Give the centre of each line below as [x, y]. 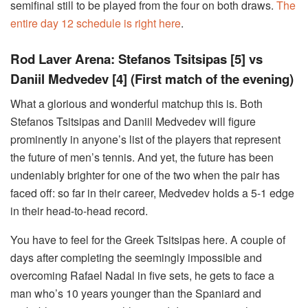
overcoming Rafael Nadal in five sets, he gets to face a [142, 276]
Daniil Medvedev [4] [69, 78]
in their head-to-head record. [79, 211]
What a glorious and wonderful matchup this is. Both [136, 104]
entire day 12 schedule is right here [96, 23]
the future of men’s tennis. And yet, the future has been [142, 157]
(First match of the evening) [212, 78]
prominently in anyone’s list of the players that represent [145, 140]
